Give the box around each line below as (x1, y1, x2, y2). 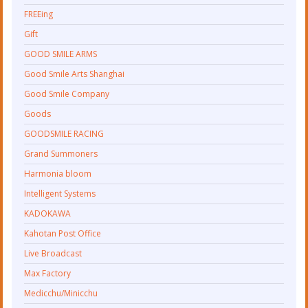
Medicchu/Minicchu (24, 287, 98, 300)
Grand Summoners (24, 148, 98, 160)
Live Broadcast (24, 247, 82, 260)
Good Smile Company (24, 88, 110, 100)
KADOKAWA (24, 208, 71, 220)
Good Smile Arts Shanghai (24, 68, 125, 80)
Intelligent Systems (24, 188, 96, 200)
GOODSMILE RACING (24, 128, 104, 140)
